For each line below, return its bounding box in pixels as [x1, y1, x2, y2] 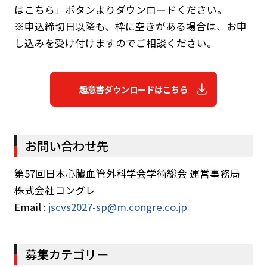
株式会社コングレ [14, 183, 95, 198]
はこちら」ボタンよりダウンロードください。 [14, 2, 227, 17]
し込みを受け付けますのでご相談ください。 [14, 36, 217, 51]
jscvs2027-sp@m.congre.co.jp [48, 200, 187, 215]
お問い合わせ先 [24, 136, 108, 155]
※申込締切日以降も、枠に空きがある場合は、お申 [14, 19, 247, 34]
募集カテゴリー [24, 245, 108, 263]
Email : [14, 200, 48, 215]
